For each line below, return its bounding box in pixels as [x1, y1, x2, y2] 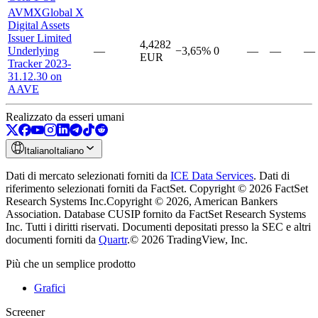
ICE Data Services [170, 169, 253, 182]
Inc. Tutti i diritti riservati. [6, 220, 122, 233]
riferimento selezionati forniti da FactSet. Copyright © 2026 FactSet [6, 182, 308, 194]
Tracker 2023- [8, 57, 71, 70]
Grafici [34, 281, 65, 294]
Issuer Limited [8, 31, 72, 44]
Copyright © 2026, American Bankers [106, 194, 278, 207]
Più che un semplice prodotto [6, 257, 136, 270]
